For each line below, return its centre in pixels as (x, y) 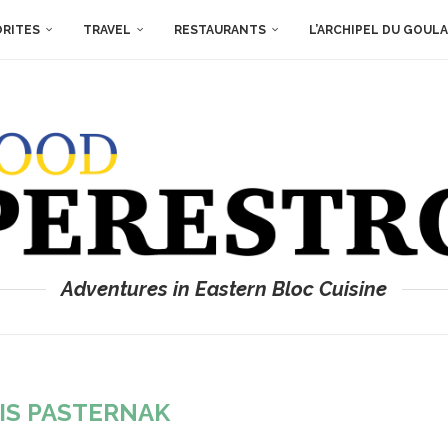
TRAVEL (107, 30)
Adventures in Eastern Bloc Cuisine (224, 289)
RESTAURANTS (220, 30)
